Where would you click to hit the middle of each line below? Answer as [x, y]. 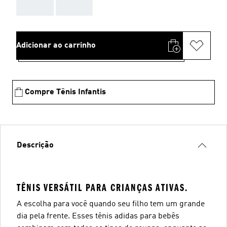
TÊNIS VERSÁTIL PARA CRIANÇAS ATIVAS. [102, 188]
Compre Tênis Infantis [65, 92]
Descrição [35, 145]
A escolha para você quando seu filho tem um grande [111, 204]
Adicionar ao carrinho [56, 46]
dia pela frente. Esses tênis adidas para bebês [98, 216]
